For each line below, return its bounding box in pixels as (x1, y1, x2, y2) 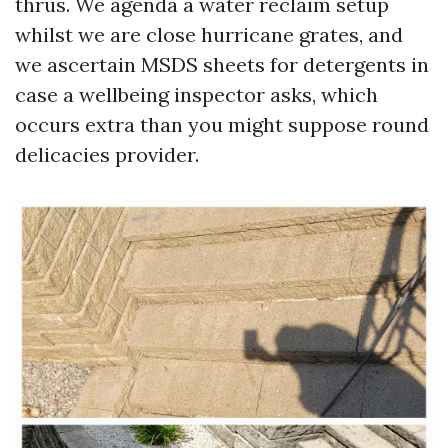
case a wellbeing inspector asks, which (15, 82, 378, 107)
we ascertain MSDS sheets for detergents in (15, 52, 429, 77)
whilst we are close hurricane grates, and (15, 22, 403, 47)
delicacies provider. (15, 142, 199, 167)
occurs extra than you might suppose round (15, 112, 429, 137)
